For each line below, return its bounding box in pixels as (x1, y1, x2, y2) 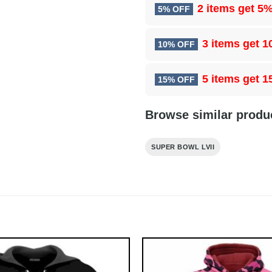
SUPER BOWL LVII (151, 143, 215, 151)
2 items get (197, 2, 257, 15)
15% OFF (158, 75, 195, 85)
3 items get (202, 38, 262, 50)
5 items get (202, 73, 262, 86)
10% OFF (158, 39, 195, 50)
